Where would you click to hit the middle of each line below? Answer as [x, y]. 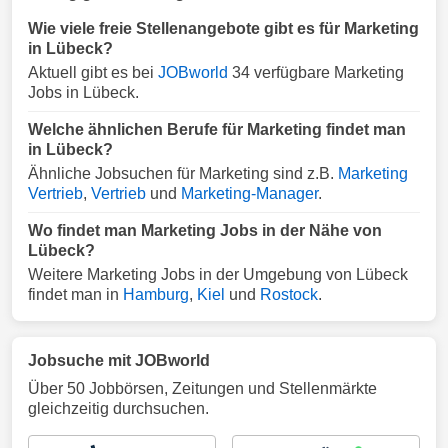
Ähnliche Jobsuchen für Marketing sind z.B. [183, 173]
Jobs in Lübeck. [83, 92]
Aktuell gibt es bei [93, 72]
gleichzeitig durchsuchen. [118, 408]
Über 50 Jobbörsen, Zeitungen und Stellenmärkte [202, 388]
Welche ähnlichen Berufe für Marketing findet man [217, 129]
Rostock [289, 294]
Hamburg [156, 294]
